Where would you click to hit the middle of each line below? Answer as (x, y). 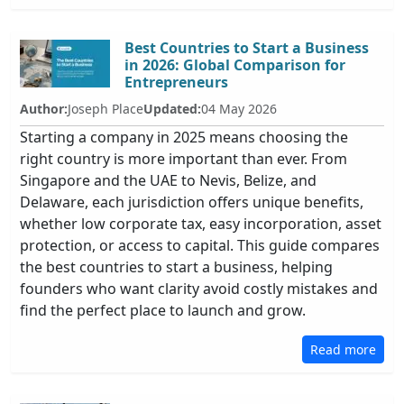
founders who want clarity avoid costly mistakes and (199, 289)
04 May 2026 (239, 109)
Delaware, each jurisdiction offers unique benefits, (192, 202)
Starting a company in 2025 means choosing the (184, 137)
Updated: (172, 109)
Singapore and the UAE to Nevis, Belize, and (168, 180)
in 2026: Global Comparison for (235, 65)
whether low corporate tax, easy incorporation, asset (201, 224)
